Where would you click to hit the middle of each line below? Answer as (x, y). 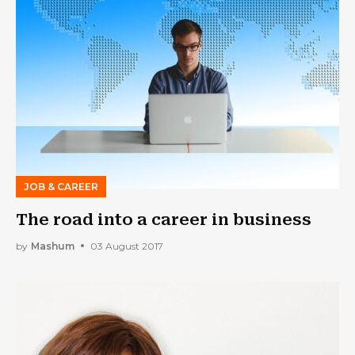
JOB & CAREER (61, 187)
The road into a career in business (164, 219)
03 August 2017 (127, 246)
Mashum (53, 246)
